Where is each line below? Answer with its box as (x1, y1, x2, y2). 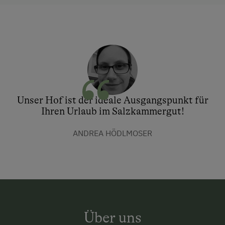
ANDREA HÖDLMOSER (73, 128, 152, 139)
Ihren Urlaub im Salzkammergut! (41, 105, 184, 118)
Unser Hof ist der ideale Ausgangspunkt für (17, 94, 208, 106)
